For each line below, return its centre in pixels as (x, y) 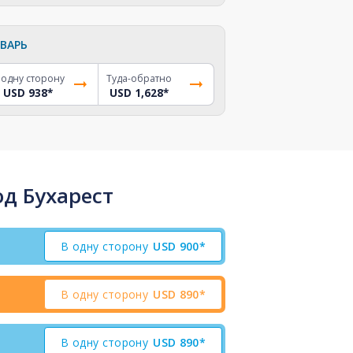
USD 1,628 (137, 93)
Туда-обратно (139, 78)
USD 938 (26, 93)
